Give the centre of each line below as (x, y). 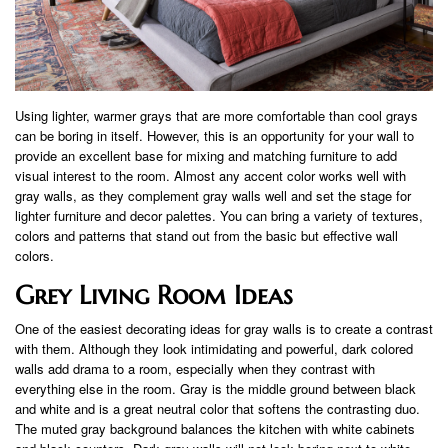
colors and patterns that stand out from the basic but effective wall (206, 236)
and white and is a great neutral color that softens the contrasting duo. (217, 409)
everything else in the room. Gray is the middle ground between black (215, 389)
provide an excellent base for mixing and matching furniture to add (206, 156)
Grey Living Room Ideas (154, 295)
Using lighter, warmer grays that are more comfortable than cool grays (216, 116)
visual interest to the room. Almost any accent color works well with (210, 176)
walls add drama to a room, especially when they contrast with (195, 369)
